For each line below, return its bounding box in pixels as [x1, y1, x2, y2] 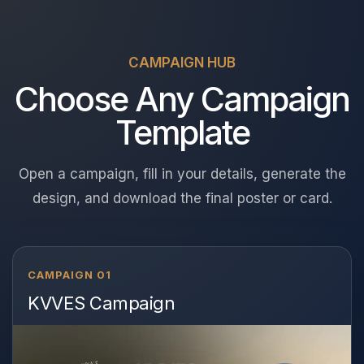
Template [115, 112, 249, 153]
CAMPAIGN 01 [28, 268, 112, 281]
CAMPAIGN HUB [128, 54, 236, 71]
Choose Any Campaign [15, 79, 349, 119]
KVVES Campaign [28, 292, 175, 314]
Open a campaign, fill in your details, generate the [18, 166, 346, 182]
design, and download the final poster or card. [32, 190, 332, 206]
